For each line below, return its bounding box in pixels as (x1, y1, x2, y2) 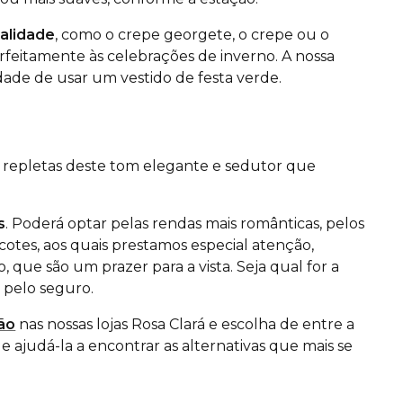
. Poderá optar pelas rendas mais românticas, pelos (5, 215, 365, 233)
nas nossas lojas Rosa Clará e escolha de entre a (15, 316, 355, 334)
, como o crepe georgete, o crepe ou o (55, 26, 330, 44)
